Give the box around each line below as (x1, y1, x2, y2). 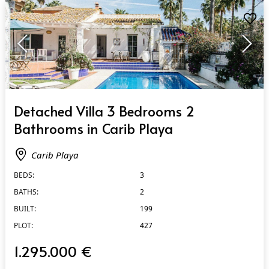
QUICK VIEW (13, 93, 55, 104)
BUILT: (13, 202, 36, 213)
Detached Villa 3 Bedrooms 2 (13, 100, 195, 119)
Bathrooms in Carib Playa (13, 118, 173, 137)
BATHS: (13, 186, 38, 196)
